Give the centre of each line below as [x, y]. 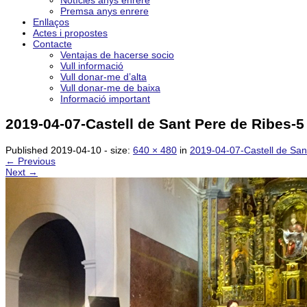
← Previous [30, 161]
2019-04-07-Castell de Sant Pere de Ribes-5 [155, 124]
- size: [117, 150]
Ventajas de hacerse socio [117, 55]
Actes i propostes [70, 33]
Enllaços [51, 22]
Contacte [52, 44]
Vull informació [92, 66]
